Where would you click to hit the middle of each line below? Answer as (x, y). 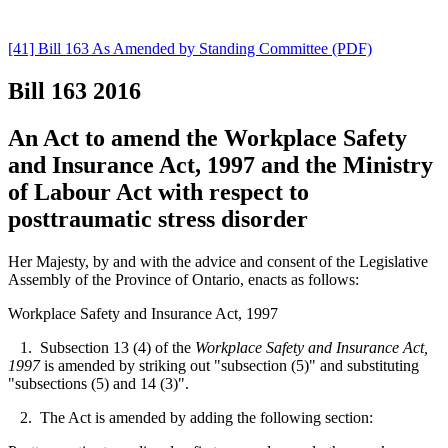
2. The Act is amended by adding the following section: (190, 417)
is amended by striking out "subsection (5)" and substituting (229, 365)
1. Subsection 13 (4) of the (101, 347)
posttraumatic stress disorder (158, 218)
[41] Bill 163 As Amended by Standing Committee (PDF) (190, 48)
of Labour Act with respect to (158, 191)
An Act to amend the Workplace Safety (207, 137)
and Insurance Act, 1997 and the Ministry (220, 164)
